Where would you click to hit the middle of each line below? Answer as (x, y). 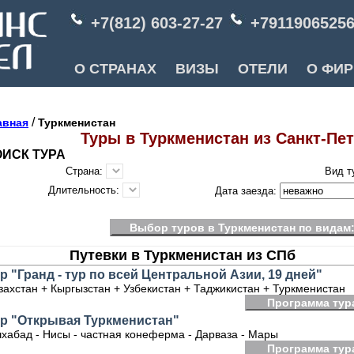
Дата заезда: (247, 191)
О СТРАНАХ (115, 69)
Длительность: (85, 190)
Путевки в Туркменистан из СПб (183, 255)
